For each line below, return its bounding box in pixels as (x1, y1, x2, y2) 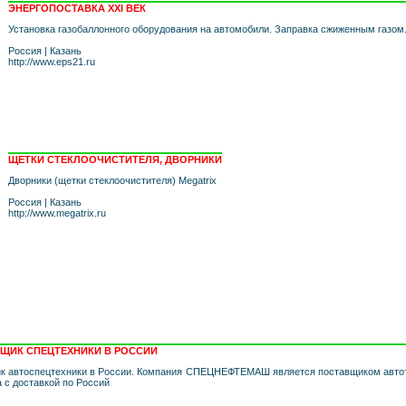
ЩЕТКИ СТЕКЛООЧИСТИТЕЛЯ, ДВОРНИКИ (8, 154, 222, 165)
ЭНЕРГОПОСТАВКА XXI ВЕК (8, 3, 146, 14)
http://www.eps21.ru (8, 56, 95, 67)
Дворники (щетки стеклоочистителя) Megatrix (8, 175, 217, 186)
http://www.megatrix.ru (8, 208, 106, 218)
